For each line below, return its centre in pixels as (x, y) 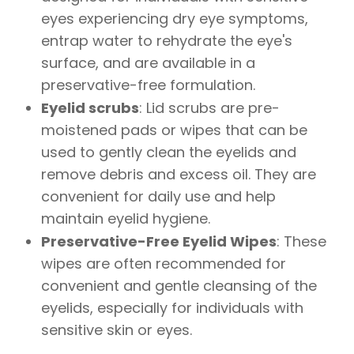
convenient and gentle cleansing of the (179, 285)
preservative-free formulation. (149, 85)
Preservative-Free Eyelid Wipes (159, 241)
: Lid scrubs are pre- (210, 107)
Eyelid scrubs (90, 107)
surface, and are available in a (149, 62)
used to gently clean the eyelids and (169, 152)
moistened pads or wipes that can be (175, 130)
